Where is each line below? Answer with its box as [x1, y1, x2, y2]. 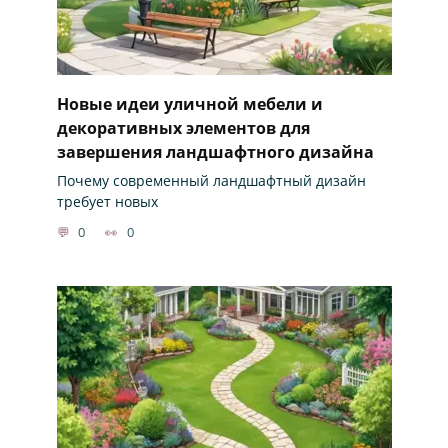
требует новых [56, 191, 158, 211]
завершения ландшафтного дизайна [56, 140, 374, 163]
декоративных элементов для [56, 116, 310, 139]
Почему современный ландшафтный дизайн [56, 170, 366, 190]
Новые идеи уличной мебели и [56, 92, 323, 115]
